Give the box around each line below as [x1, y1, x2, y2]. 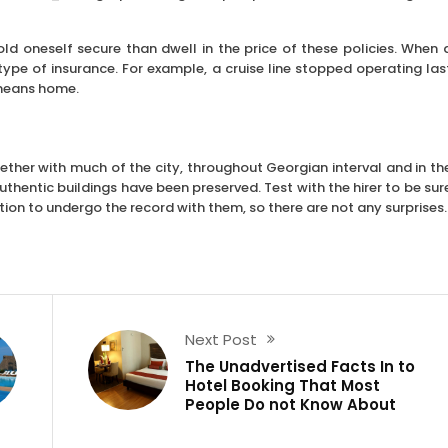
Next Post [185, 328, 258, 350]
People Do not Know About [185, 393, 397, 415]
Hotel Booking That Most [185, 374, 381, 396]
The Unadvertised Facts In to [185, 355, 416, 377]
